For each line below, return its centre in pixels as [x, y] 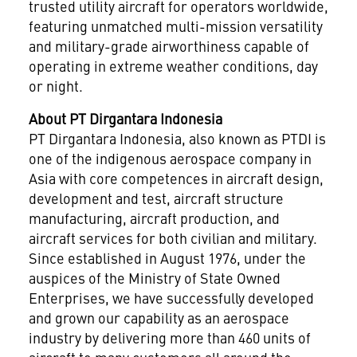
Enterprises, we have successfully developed [171, 297]
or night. [55, 85]
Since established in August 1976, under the [167, 257]
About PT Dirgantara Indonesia [125, 118]
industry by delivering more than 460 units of [169, 337]
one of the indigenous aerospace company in [170, 158]
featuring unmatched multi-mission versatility [175, 25]
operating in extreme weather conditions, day [173, 65]
